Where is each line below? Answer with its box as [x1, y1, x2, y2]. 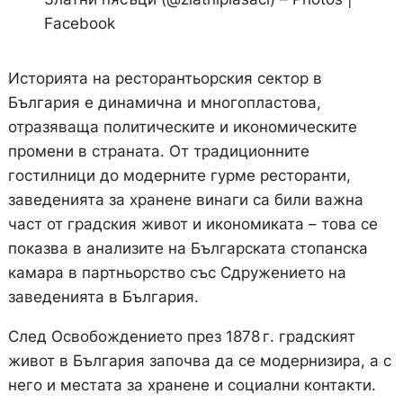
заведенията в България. [7, 288, 199, 307]
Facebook [43, 14, 115, 33]
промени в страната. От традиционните [7, 142, 309, 161]
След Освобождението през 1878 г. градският [7, 327, 355, 346]
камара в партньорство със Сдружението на [7, 264, 346, 282]
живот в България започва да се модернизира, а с [7, 352, 391, 371]
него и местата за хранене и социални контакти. [7, 376, 376, 395]
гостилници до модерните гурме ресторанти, [7, 166, 351, 185]
